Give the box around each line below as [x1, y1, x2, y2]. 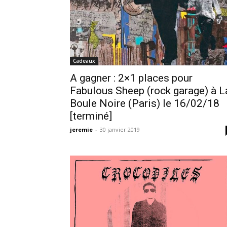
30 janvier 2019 [100, 125, 140, 133]
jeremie [70, 125, 93, 133]
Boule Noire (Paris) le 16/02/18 [70, 97, 219, 109]
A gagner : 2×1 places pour [70, 71, 193, 84]
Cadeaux [73, 57, 95, 64]
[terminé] [70, 109, 112, 122]
